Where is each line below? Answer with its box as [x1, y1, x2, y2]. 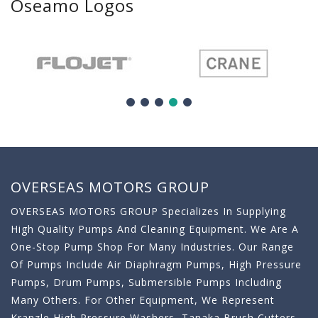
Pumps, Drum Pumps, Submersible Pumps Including [11, 275, 282, 289]
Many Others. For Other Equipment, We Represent [11, 292, 275, 307]
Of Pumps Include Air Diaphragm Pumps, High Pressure [11, 257, 302, 271]
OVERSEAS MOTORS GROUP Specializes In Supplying [11, 204, 286, 218]
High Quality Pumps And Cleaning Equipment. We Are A [11, 221, 299, 236]
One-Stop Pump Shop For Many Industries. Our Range [11, 239, 294, 253]
